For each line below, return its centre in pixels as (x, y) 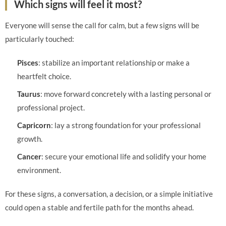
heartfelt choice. (44, 76)
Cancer (29, 156)
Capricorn (34, 125)
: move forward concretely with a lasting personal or (126, 94)
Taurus (29, 94)
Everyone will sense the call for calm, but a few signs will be (102, 25)
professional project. (51, 107)
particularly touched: (40, 39)
